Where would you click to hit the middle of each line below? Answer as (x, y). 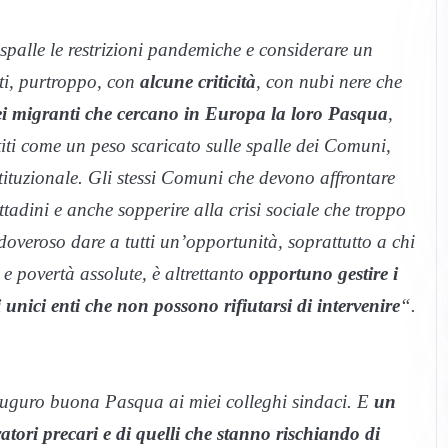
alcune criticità (198, 82)
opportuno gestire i (323, 274)
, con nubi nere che (329, 82)
